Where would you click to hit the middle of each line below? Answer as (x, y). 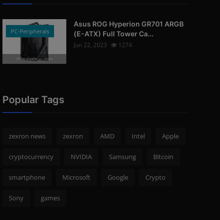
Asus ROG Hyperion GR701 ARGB (128, 24)
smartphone (27, 177)
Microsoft (76, 177)
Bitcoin (163, 157)
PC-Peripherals (30, 31)
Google (118, 177)
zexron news (27, 136)
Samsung (122, 157)
